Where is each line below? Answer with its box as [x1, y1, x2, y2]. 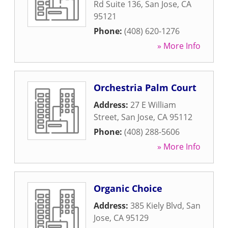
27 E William [130, 99, 176, 110]
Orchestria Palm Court [94, 81, 196, 94]
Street [94, 111, 117, 123]
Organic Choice [94, 182, 162, 194]
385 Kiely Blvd [130, 200, 182, 211]
